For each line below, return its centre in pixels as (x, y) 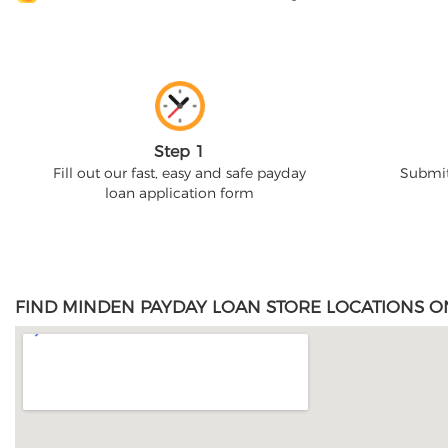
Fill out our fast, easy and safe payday (179, 173)
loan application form (179, 193)
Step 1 (179, 151)
